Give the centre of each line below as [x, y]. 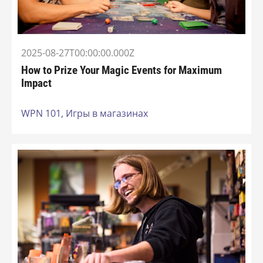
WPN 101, [43, 114]
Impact [36, 84]
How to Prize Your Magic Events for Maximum [122, 71]
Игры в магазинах [107, 114]
